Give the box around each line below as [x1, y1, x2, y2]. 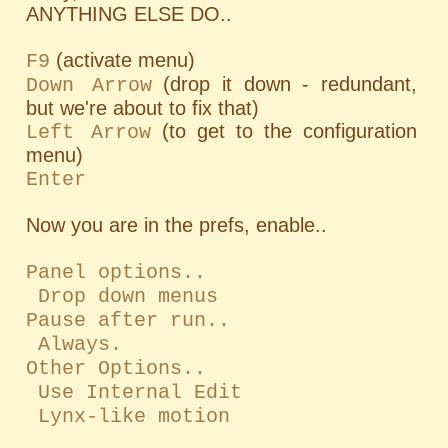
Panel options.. [26, 260, 207, 284]
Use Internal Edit [26, 380, 243, 404]
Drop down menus [26, 284, 219, 308]
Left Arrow [26, 120, 152, 144]
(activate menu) [50, 48, 196, 71]
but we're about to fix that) [26, 96, 260, 119]
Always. [26, 332, 123, 356]
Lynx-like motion [26, 404, 231, 428]
